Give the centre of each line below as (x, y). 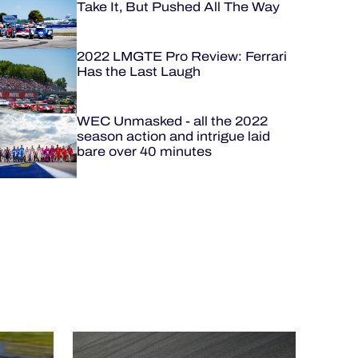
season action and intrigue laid (173, 136)
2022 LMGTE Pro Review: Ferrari (181, 56)
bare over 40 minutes (144, 151)
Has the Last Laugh (138, 72)
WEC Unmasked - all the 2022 (172, 121)
